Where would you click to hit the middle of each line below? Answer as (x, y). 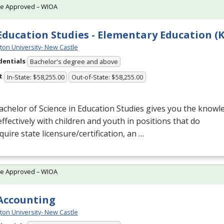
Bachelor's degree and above (74, 62)
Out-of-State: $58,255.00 (107, 77)
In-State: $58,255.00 (35, 77)
